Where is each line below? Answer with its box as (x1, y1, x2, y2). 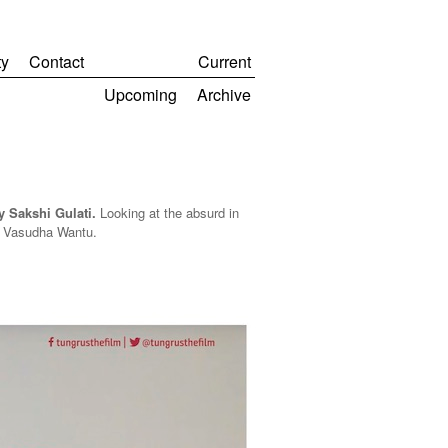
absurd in (186, 203, 239, 222)
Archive (197, 83, 251, 106)
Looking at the (96, 203, 182, 222)
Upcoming (104, 83, 177, 106)
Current (198, 50, 251, 73)
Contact (29, 50, 84, 73)
